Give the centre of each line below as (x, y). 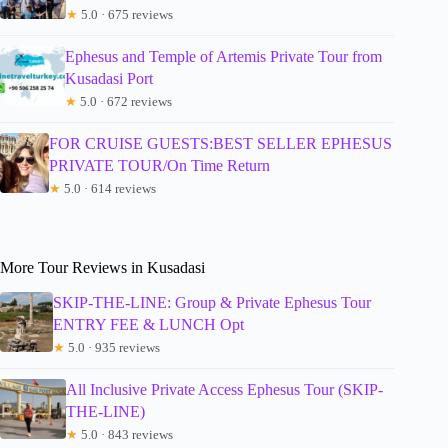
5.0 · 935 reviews (113, 348)
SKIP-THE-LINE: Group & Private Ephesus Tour (212, 303)
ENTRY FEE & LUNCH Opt (149, 325)
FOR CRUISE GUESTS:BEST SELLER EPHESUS (220, 144)
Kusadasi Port (108, 79)
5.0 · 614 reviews (108, 189)
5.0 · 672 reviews (124, 102)
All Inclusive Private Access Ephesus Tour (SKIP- (225, 390)
